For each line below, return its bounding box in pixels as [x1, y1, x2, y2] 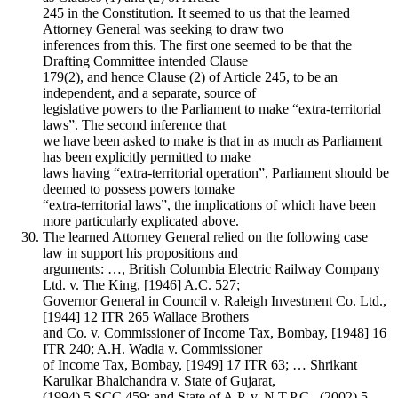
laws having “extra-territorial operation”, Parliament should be [43, 164, 389, 180]
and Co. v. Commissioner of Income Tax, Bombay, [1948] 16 [43, 324, 386, 340]
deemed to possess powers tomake [43, 180, 235, 196]
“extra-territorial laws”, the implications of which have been [43, 196, 376, 212]
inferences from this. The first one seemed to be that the [43, 36, 352, 52]
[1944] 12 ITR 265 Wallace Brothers [43, 308, 249, 324]
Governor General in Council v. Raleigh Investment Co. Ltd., [43, 292, 386, 308]
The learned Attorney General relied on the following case [43, 228, 368, 244]
